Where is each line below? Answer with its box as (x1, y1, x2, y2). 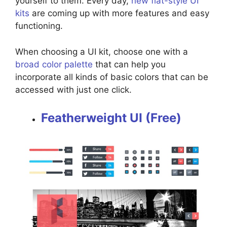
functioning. (15, 21, 65, 31)
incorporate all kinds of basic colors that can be (15, 71, 208, 82)
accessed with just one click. (15, 84, 134, 95)
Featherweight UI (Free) (41, 110, 181, 126)
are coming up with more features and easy (29, 8, 209, 19)
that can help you (93, 59, 166, 69)
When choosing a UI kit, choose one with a (15, 46, 188, 57)
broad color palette (15, 59, 93, 69)
